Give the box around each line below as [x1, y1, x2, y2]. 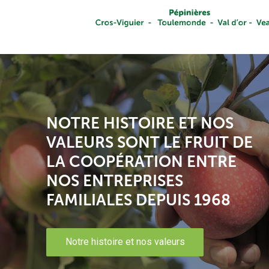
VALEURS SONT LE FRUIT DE [46, 133, 253, 152]
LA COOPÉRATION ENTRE [46, 152, 237, 171]
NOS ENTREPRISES [46, 171, 183, 190]
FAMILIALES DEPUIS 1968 [46, 190, 231, 210]
